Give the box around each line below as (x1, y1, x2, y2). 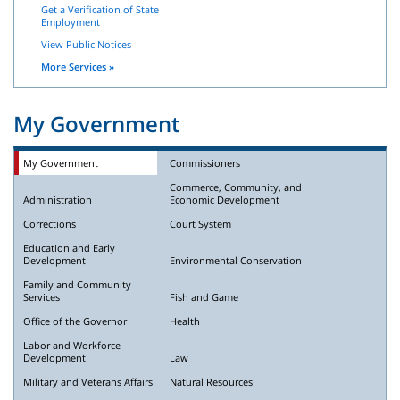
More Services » (41, 60, 114, 74)
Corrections (23, 216, 76, 230)
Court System (170, 216, 231, 230)
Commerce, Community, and (170, 179, 302, 194)
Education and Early (23, 240, 115, 254)
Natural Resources (170, 374, 253, 388)
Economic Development (170, 192, 279, 206)
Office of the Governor (23, 313, 127, 328)
